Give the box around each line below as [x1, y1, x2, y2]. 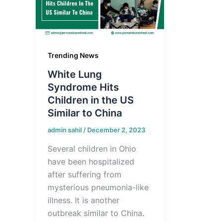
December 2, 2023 [87, 126, 145, 134]
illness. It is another [48, 195, 119, 205]
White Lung [48, 68, 102, 81]
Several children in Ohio [48, 143, 136, 154]
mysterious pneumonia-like [48, 182, 149, 192]
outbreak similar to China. [48, 208, 144, 218]
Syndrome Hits [48, 81, 119, 94]
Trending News [48, 51, 99, 59]
